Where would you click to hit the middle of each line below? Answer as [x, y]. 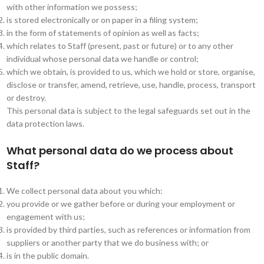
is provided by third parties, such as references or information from [128, 230]
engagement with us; [45, 217]
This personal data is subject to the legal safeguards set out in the [128, 110]
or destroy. [26, 98]
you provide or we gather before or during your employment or [121, 204]
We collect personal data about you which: [84, 191]
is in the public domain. [47, 255]
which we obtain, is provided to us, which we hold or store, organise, [131, 72]
